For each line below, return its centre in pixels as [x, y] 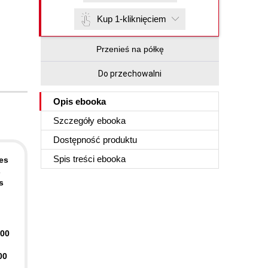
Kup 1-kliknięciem [132, 19]
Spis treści [75, 159]
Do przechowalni [130, 74]
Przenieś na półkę [130, 49]
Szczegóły [75, 121]
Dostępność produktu [95, 140]
